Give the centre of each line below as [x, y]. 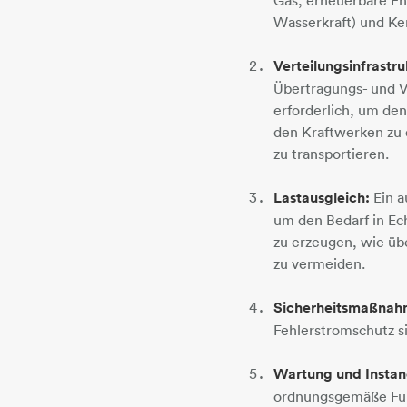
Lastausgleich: [322, 197]
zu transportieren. [332, 153]
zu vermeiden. [320, 263]
